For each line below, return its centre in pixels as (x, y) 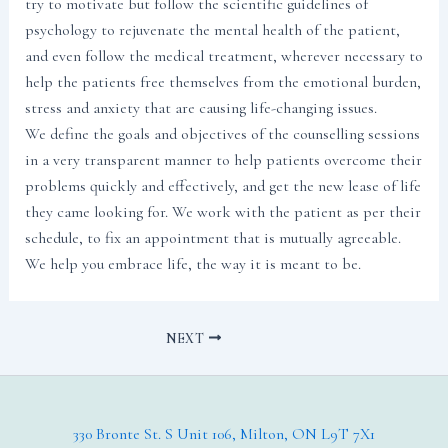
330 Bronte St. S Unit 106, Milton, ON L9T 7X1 (224, 434)
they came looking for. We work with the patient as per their (222, 211)
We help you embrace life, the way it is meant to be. (192, 263)
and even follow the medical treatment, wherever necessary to (223, 55)
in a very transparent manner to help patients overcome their (223, 159)
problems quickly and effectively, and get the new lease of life (222, 185)
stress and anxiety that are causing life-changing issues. (200, 107)
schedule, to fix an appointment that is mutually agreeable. (212, 237)
